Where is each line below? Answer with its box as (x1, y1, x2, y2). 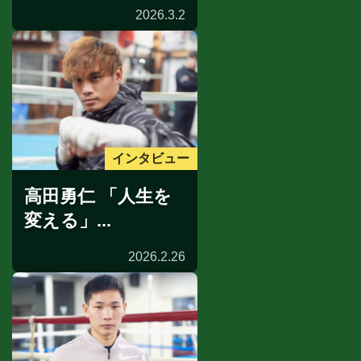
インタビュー (112, 151, 190, 166)
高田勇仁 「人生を (24, 185, 172, 206)
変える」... (24, 210, 111, 230)
